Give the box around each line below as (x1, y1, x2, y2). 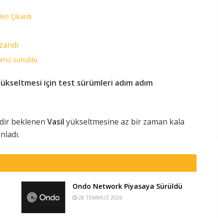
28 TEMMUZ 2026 (77, 194, 122, 201)
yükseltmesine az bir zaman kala (64, 116, 184, 127)
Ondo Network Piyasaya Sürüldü (73, 182, 182, 191)
